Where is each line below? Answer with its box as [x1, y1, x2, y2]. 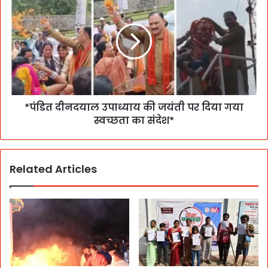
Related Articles [10, 161, 97, 176]
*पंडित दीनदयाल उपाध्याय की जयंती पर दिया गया [25, 100, 243, 114]
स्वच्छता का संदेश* [94, 113, 174, 127]
